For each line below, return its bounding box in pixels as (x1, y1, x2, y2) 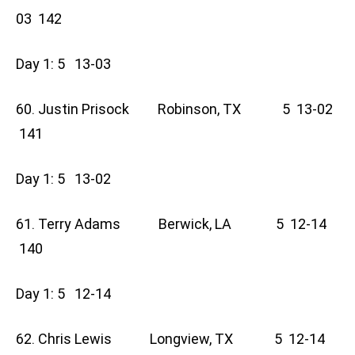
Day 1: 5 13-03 (16, 55, 120, 73)
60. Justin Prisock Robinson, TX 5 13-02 (16, 101, 333, 118)
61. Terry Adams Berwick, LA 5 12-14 (16, 216, 326, 233)
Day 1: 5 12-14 (16, 285, 120, 303)
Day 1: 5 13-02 (16, 170, 120, 188)
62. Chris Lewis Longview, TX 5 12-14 (16, 330, 325, 348)
